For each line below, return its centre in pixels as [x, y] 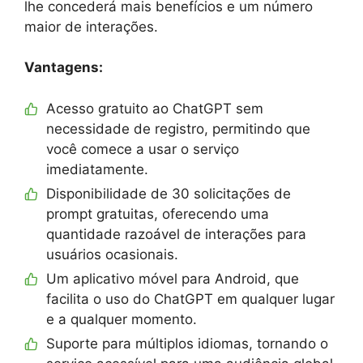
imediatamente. [97, 169]
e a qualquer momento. [122, 319]
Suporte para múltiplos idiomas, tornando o [187, 343]
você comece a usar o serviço [143, 149]
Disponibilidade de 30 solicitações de [169, 193]
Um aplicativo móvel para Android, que [173, 278]
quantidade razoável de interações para [176, 234]
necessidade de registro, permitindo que [178, 128]
